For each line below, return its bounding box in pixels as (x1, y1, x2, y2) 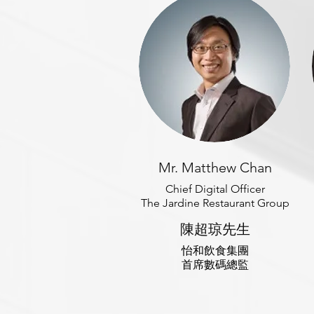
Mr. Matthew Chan (158, 159, 272, 176)
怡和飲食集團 (181, 244, 249, 257)
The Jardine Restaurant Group (140, 196, 289, 210)
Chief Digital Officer (165, 182, 265, 196)
